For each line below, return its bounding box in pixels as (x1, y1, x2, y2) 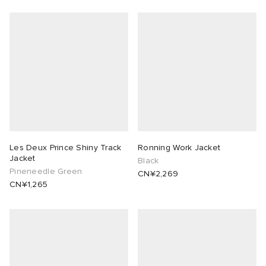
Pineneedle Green (9, 166, 83, 177)
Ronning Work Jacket (138, 142, 221, 153)
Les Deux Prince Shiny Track (9, 142, 122, 153)
